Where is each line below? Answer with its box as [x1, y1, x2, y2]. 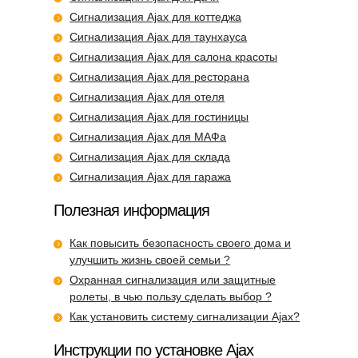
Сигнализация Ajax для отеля [70, 89, 225, 103]
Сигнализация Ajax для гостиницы [70, 109, 249, 123]
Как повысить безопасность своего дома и [70, 236, 292, 249]
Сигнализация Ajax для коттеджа [70, 10, 242, 23]
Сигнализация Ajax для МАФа [70, 129, 227, 143]
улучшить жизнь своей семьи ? [70, 253, 231, 266]
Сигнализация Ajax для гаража [70, 169, 232, 183]
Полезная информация [54, 201, 210, 219]
